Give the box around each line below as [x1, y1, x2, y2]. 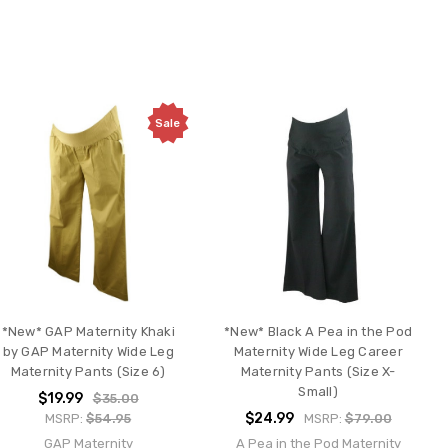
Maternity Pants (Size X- [240, 363, 396, 379]
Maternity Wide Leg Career [233, 343, 403, 359]
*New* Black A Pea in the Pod [224, 323, 413, 339]
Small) [298, 383, 338, 399]
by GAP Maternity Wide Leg [2, 343, 174, 359]
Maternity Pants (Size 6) [10, 363, 166, 379]
